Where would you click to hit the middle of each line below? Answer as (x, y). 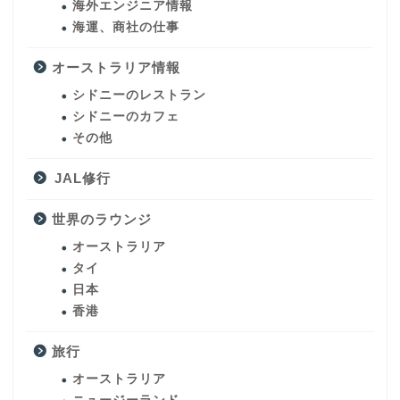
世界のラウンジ (102, 219)
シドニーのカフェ (126, 116)
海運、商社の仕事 (126, 27)
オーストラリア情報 (116, 67)
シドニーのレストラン (139, 95)
